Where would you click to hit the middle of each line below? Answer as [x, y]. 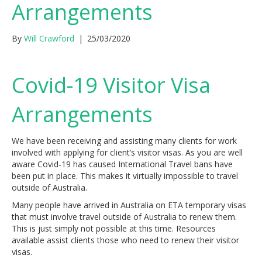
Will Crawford [49, 38]
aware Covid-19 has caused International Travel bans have [122, 164]
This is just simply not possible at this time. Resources [114, 228]
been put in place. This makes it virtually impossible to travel [125, 176]
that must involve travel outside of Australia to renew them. [124, 217]
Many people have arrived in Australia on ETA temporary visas [129, 205]
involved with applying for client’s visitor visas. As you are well [127, 152]
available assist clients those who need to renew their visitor [125, 240]
